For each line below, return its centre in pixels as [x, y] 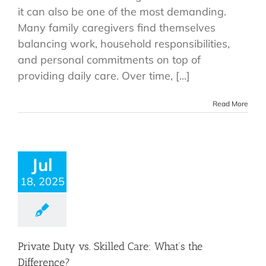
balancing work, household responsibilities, [124, 44]
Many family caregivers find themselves [117, 28]
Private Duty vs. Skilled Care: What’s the [110, 247]
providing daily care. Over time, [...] [104, 76]
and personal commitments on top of [109, 60]
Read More [230, 104]
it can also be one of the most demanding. [122, 12]
